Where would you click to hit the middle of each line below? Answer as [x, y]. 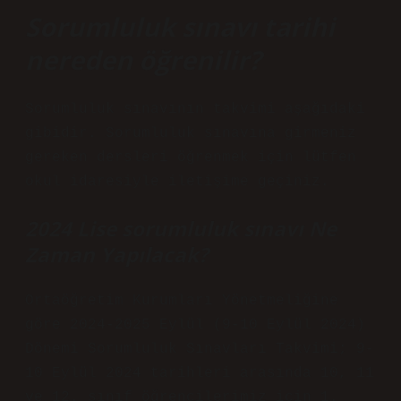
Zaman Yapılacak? [117, 255]
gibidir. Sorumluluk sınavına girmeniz [191, 133]
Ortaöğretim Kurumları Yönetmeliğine [182, 301]
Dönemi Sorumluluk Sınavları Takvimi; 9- [200, 349]
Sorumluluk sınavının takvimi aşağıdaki [195, 109]
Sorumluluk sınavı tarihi [180, 26]
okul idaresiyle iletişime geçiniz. [177, 182]
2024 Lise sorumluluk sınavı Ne [181, 229]
